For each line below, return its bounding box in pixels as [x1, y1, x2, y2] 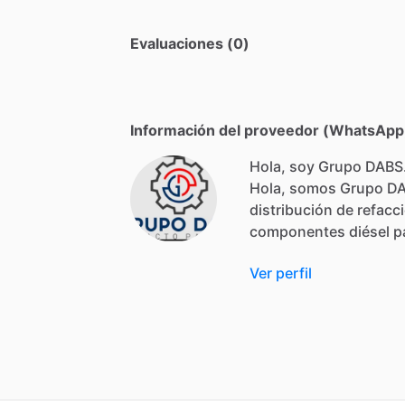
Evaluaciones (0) [130, 33, 250, 52]
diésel [349, 221, 390, 240]
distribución [250, 200, 333, 219]
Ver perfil [250, 263, 312, 282]
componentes [250, 221, 345, 240]
